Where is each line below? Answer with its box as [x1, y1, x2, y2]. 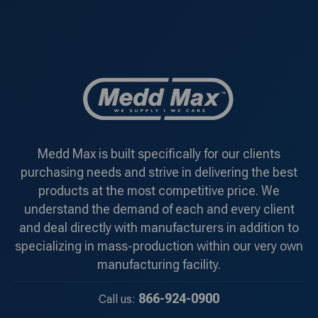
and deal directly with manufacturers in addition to [19, 220, 299, 236]
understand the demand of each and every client [23, 202, 295, 217]
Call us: [99, 292, 138, 307]
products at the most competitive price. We [38, 183, 280, 199]
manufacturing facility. [97, 257, 221, 273]
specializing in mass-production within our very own [15, 238, 303, 254]
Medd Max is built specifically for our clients [38, 146, 280, 162]
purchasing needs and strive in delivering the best [21, 165, 297, 180]
